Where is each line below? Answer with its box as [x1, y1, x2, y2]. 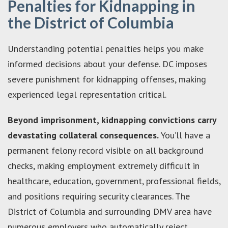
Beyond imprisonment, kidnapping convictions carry [8, 113, 216, 126]
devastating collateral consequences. [8, 129, 159, 141]
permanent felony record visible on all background [8, 144, 204, 156]
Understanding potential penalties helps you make [8, 42, 204, 54]
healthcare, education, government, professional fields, [8, 175, 220, 187]
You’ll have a [159, 129, 210, 141]
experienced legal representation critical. [8, 88, 166, 100]
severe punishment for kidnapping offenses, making [8, 73, 206, 85]
